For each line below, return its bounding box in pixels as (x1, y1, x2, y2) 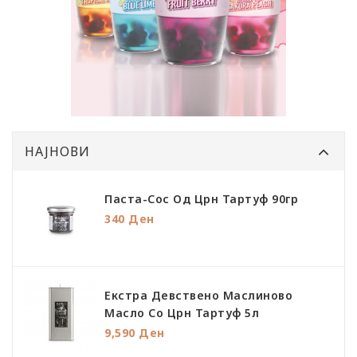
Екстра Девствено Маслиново (104, 288, 292, 303)
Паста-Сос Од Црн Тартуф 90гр (104, 191, 298, 206)
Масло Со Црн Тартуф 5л (104, 305, 259, 320)
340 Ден (104, 211, 155, 226)
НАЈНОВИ (25, 143, 90, 160)
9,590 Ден (104, 325, 165, 340)
